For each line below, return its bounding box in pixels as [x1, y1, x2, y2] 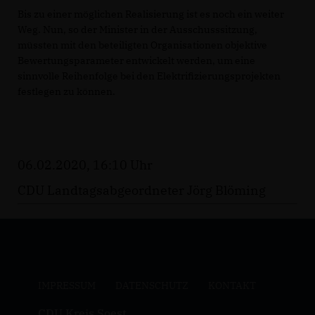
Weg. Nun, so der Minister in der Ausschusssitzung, [18, 23, 257, 37]
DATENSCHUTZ [115, 279, 188, 292]
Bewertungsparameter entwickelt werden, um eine [18, 54, 255, 67]
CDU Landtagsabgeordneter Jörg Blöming [18, 182, 266, 199]
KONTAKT [207, 279, 256, 292]
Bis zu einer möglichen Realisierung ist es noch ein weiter [18, 8, 284, 21]
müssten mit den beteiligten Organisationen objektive [18, 39, 267, 52]
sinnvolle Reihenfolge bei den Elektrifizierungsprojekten [18, 70, 281, 83]
